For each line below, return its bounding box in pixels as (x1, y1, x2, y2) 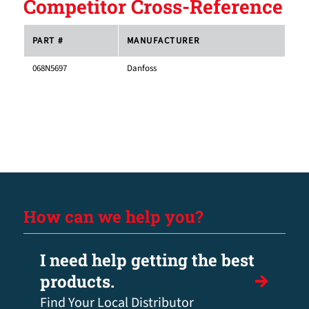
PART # (32, 34, 63, 48)
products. (39, 270, 114, 293)
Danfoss (126, 62, 157, 75)
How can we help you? (23, 206, 203, 228)
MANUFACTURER (126, 34, 200, 48)
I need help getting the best (39, 249, 255, 272)
